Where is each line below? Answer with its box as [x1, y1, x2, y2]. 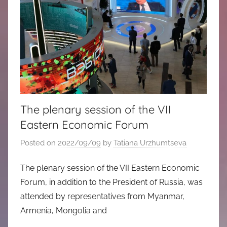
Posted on [20, 138, 58, 147]
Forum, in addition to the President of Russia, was [20, 177, 203, 187]
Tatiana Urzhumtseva [113, 138, 186, 147]
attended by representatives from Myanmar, [20, 192, 184, 202]
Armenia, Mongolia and [20, 206, 107, 216]
